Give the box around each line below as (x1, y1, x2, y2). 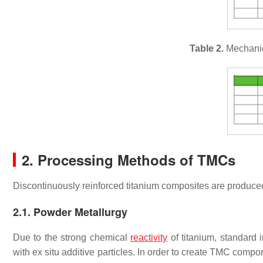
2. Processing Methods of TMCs (22, 150, 235, 170)
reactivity (130, 232, 168, 243)
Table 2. (189, 43, 224, 54)
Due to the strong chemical (13, 232, 131, 243)
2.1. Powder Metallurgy (13, 204, 127, 220)
